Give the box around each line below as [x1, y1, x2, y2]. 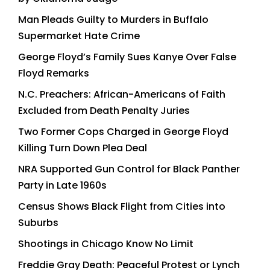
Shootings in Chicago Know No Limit [18, 236, 193, 251]
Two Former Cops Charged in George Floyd [18, 124, 228, 139]
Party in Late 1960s [18, 178, 107, 192]
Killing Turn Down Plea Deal [18, 140, 147, 155]
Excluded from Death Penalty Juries [18, 103, 190, 118]
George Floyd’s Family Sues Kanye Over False [18, 49, 236, 64]
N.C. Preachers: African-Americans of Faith [18, 87, 225, 101]
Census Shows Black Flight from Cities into [18, 199, 225, 213]
